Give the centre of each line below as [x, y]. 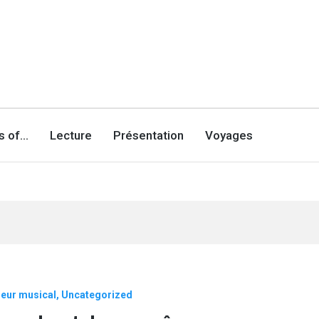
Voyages [229, 135]
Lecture [71, 135]
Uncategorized [96, 294]
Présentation [149, 135]
